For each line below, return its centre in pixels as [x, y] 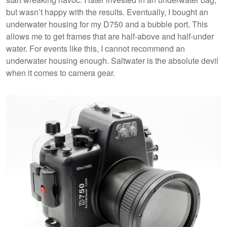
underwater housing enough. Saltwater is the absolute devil [112, 60]
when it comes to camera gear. [62, 72]
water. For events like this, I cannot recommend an [96, 48]
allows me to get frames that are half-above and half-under [110, 36]
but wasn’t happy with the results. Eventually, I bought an [107, 12]
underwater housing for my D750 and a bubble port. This [107, 24]
